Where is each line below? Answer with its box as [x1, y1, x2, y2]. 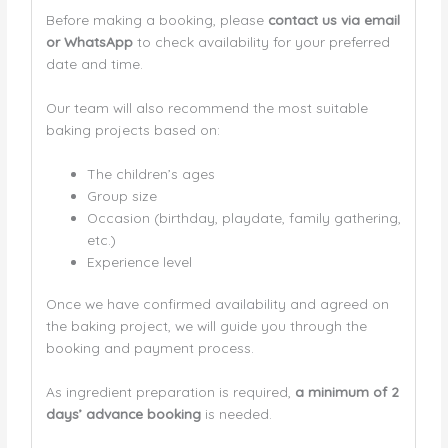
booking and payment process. [45, 339, 254, 357]
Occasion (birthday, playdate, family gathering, [86, 208, 401, 226]
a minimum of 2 [294, 383, 399, 401]
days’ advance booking [45, 405, 201, 423]
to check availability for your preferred [132, 32, 390, 50]
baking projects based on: [45, 120, 220, 138]
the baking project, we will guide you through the [45, 317, 367, 335]
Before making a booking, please [45, 10, 268, 28]
